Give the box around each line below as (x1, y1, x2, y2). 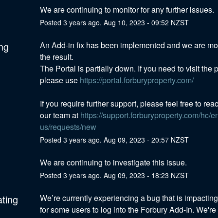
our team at (39, 109, 80, 121)
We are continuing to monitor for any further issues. (39, 3, 214, 15)
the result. (39, 51, 75, 62)
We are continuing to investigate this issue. (39, 156, 187, 168)
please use (39, 74, 80, 86)
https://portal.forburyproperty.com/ (79, 74, 194, 86)
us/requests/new (39, 121, 96, 132)
